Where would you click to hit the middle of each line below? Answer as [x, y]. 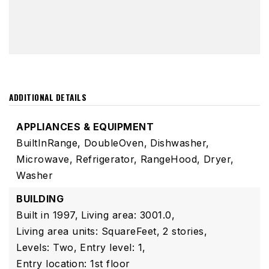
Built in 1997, [47, 215]
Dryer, [219, 159]
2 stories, [185, 231]
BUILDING [40, 199]
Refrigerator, [107, 159]
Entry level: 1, [113, 247]
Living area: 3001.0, [128, 215]
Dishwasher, [180, 143]
